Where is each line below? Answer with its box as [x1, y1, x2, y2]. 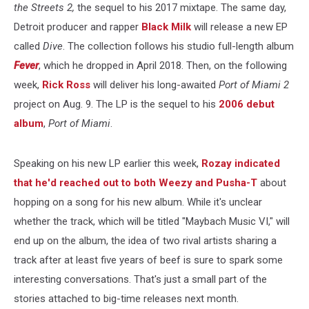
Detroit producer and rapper [14, 20, 141, 33]
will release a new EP [191, 20, 288, 33]
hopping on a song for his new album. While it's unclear [14, 195, 262, 208]
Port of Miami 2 [219, 78, 289, 91]
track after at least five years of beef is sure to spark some [14, 253, 283, 266]
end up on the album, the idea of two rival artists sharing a [14, 234, 277, 247]
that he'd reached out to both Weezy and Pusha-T [14, 176, 260, 189]
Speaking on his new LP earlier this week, [14, 157, 201, 170]
